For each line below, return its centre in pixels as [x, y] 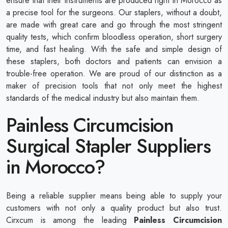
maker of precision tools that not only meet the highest [114, 85]
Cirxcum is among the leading [70, 220]
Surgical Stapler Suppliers [108, 146]
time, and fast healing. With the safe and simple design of [114, 49]
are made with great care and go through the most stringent [114, 24]
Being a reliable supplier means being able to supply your [114, 195]
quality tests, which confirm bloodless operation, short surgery [114, 37]
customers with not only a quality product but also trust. [114, 208]
